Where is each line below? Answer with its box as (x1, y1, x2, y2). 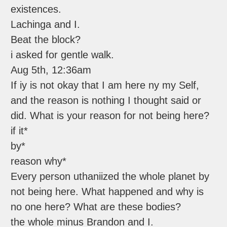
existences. (11, 4, 62, 15)
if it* (11, 125, 28, 137)
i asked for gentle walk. (11, 49, 115, 61)
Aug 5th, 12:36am (11, 64, 92, 76)
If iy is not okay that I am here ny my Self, (11, 80, 200, 91)
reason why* (11, 156, 67, 167)
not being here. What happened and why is (11, 186, 204, 198)
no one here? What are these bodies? (11, 201, 181, 213)
